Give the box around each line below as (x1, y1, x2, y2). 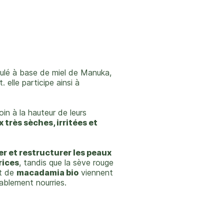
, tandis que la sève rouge (19, 157, 113, 167)
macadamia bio (16, 167, 78, 177)
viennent (78, 167, 113, 177)
